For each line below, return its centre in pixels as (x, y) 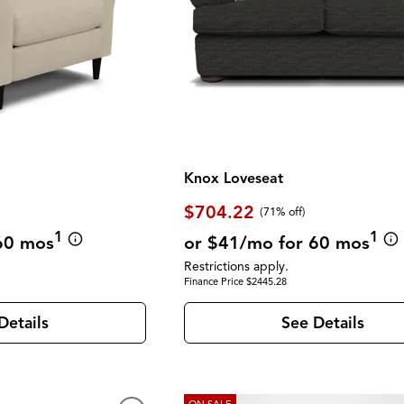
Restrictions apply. (237, 266)
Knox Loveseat (234, 178)
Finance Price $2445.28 (236, 281)
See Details (322, 323)
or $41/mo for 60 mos (277, 243)
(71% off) (283, 212)
